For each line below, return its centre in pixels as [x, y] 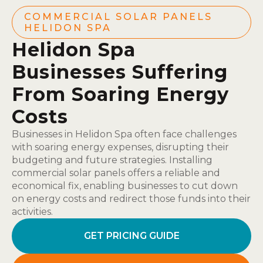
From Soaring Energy [120, 94]
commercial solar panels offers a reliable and [116, 173]
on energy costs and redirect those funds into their [131, 199]
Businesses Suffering [120, 72]
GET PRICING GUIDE [131, 236]
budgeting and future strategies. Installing [112, 160]
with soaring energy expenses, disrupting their [120, 147]
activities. [32, 212]
